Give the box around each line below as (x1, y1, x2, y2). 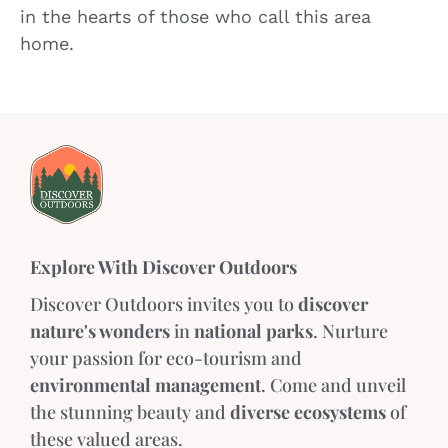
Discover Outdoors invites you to (30, 292, 298, 317)
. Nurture (313, 319, 388, 344)
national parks (194, 319, 313, 344)
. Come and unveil (261, 373, 406, 398)
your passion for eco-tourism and (30, 346, 302, 371)
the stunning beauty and (30, 400, 230, 425)
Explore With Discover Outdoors (30, 255, 297, 280)
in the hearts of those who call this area (20, 5, 371, 27)
